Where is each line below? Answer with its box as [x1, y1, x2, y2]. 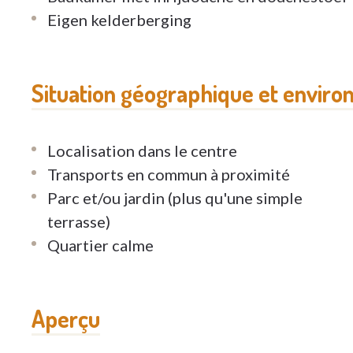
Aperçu [32, 303, 100, 334]
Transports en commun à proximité [47, 165, 290, 184]
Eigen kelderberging [47, 10, 191, 30]
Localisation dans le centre [47, 141, 237, 161]
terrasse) [47, 212, 110, 232]
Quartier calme [47, 236, 154, 255]
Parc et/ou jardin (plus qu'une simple [47, 188, 303, 208]
